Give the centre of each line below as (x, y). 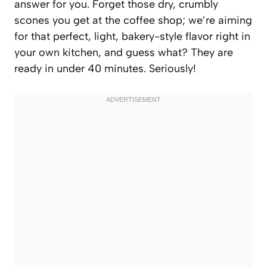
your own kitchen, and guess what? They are (124, 52)
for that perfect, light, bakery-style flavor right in (132, 36)
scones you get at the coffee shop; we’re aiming (133, 20)
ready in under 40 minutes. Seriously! (105, 68)
